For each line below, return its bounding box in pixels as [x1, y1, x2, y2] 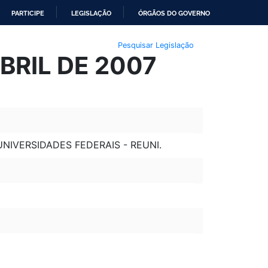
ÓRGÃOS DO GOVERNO [138, 9, 210, 17]
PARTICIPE [11, 9, 44, 17]
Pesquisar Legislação [117, 40, 194, 50]
